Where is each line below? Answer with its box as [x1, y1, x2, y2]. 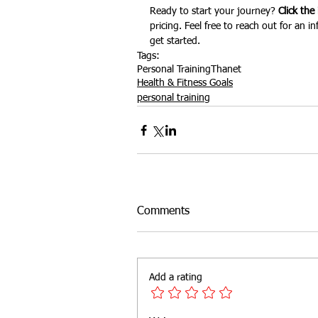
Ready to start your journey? [150, 6, 278, 16]
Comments [137, 206, 190, 217]
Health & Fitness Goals [137, 78, 233, 88]
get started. [150, 36, 200, 46]
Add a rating [149, 273, 202, 283]
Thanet [211, 65, 241, 75]
